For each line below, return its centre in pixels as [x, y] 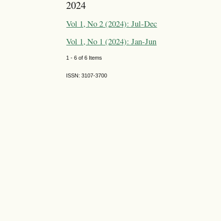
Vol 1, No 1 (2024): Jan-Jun [111, 41]
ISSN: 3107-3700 [87, 76]
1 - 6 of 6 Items [87, 58]
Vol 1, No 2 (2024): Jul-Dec [112, 24]
